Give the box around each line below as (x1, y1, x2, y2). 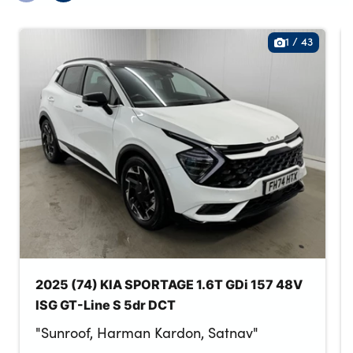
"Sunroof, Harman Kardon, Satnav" (35, 322, 258, 342)
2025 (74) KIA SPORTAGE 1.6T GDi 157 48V (35, 274, 303, 293)
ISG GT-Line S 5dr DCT (35, 295, 176, 314)
